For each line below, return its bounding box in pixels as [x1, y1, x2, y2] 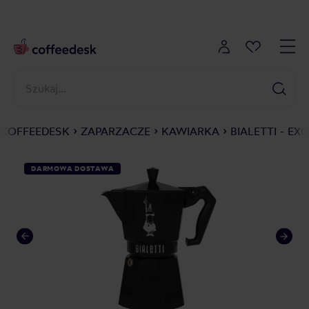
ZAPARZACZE [81, 124, 150, 138]
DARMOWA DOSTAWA [31, 164, 114, 173]
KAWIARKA [161, 124, 219, 138]
